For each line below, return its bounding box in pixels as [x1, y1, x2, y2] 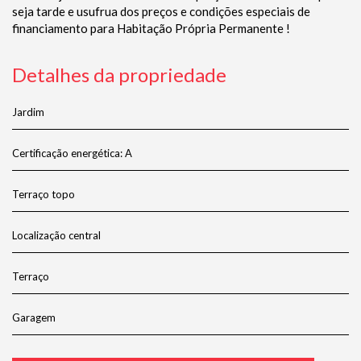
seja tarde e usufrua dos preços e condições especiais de [12, 4, 310, 19]
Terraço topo [12, 188, 75, 201]
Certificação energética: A [12, 147, 132, 160]
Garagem [12, 311, 56, 325]
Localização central [12, 229, 101, 243]
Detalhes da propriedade [12, 63, 226, 87]
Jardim [12, 106, 44, 119]
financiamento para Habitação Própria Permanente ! [12, 21, 290, 36]
